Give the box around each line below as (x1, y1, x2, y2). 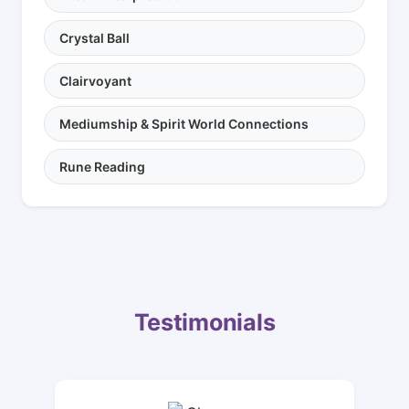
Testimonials (133, 309, 276, 337)
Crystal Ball (59, 30, 130, 47)
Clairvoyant (59, 73, 131, 89)
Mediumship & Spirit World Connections (59, 116, 309, 132)
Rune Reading (59, 159, 145, 175)
